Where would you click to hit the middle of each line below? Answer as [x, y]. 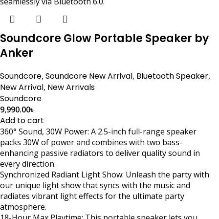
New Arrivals [71, 87]
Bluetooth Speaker [172, 76]
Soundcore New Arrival [89, 76]
